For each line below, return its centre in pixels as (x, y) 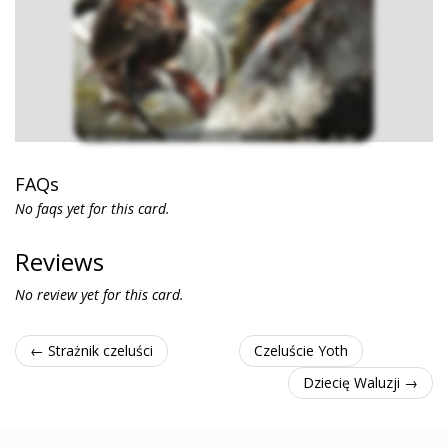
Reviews (59, 261)
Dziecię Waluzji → (360, 382)
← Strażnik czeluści (91, 350)
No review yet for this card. (99, 294)
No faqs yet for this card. (92, 208)
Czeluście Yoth (300, 350)
